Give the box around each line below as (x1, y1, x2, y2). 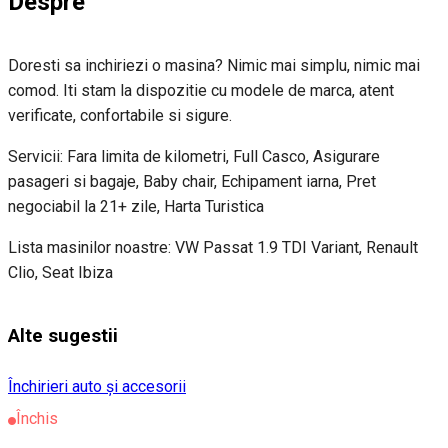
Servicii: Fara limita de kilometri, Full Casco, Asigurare (8, 147, 380, 167)
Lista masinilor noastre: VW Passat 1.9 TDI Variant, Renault (8, 238, 418, 258)
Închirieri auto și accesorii (8, 376, 186, 396)
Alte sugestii (8, 325, 118, 348)
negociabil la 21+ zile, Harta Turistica (8, 197, 264, 217)
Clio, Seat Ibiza (8, 263, 113, 283)
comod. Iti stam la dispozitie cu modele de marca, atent (8, 81, 394, 101)
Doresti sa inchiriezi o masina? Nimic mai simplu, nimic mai (8, 56, 420, 76)
